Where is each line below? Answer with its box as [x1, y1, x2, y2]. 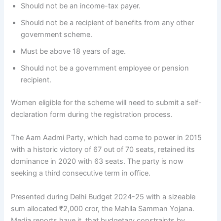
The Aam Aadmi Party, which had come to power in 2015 [11, 133, 202, 143]
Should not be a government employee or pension [21, 64, 189, 73]
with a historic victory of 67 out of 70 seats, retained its [11, 145, 195, 154]
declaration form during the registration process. [11, 110, 173, 119]
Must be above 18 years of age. [21, 47, 126, 56]
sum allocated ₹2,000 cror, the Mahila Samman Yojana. [11, 204, 195, 213]
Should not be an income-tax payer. [21, 1, 141, 11]
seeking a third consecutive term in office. [11, 169, 151, 178]
